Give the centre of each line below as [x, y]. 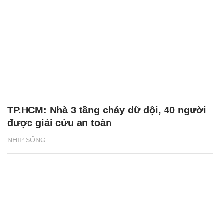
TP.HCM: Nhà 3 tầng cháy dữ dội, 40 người [107, 110]
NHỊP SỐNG [27, 140]
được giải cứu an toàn [59, 123]
